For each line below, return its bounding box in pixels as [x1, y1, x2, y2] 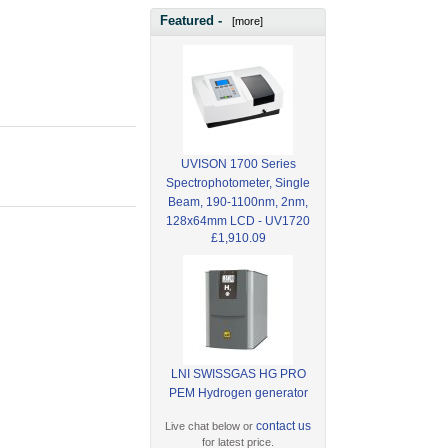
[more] [226, 15, 264, 28]
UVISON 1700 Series [180, 156, 296, 171]
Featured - [160, 13, 227, 29]
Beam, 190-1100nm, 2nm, [168, 194, 309, 209]
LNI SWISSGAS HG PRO [170, 366, 306, 381]
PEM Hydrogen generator [168, 385, 308, 400]
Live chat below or [165, 419, 257, 432]
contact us [256, 418, 312, 433]
